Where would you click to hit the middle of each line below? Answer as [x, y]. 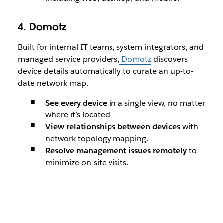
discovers [169, 59]
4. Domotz [42, 27]
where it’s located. [78, 115]
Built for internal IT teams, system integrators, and [111, 47]
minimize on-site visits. [87, 163]
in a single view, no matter [156, 103]
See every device [76, 103]
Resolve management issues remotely [116, 151]
